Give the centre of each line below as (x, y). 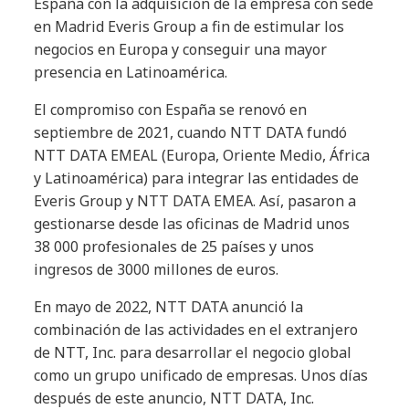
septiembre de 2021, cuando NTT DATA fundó (191, 132)
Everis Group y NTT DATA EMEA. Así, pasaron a (195, 201)
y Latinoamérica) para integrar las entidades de (197, 178)
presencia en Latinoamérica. (131, 72)
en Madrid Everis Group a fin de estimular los (189, 26)
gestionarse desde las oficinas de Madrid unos (192, 224)
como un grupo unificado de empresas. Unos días (201, 375)
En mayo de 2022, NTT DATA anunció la (169, 307)
